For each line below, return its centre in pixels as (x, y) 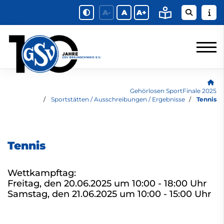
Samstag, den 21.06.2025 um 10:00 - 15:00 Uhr (109, 194)
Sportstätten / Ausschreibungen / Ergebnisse (118, 99)
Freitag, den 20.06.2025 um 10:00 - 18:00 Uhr (107, 183)
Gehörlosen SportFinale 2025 (173, 91)
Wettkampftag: (42, 173)
